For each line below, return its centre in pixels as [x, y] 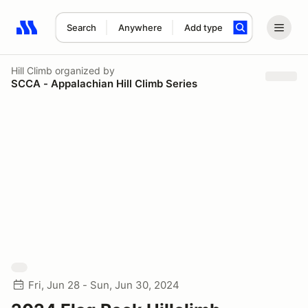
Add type [203, 27]
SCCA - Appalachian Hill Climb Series [104, 83]
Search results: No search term [96, 35]
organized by [84, 70]
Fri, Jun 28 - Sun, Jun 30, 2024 [104, 285]
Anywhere [140, 27]
